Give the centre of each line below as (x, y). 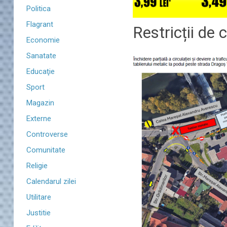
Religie (37, 166)
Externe (39, 119)
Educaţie (41, 71)
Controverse (47, 134)
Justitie (39, 213)
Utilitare (39, 197)
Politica (39, 9)
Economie (43, 40)
